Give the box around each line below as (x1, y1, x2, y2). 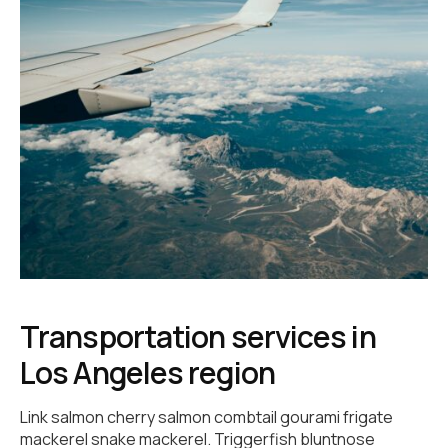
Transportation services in (20, 316, 376, 358)
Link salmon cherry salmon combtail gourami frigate (20, 406, 393, 429)
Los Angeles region (20, 352, 275, 394)
